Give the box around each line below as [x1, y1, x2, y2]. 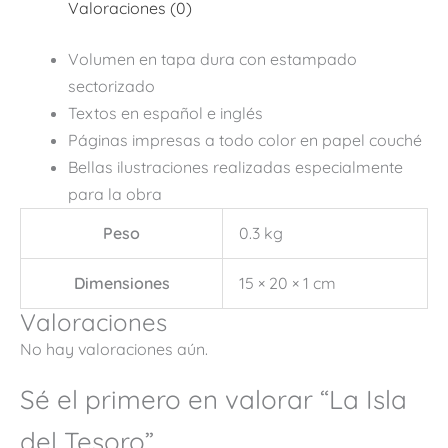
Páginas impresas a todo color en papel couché [68, 129, 422, 150]
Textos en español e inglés [68, 102, 263, 123]
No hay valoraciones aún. [20, 338, 208, 359]
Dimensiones [73, 272, 170, 293]
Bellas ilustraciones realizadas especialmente [68, 156, 403, 177]
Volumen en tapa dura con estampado [68, 48, 357, 69]
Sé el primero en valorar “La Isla [20, 382, 407, 416]
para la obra [68, 183, 162, 204]
